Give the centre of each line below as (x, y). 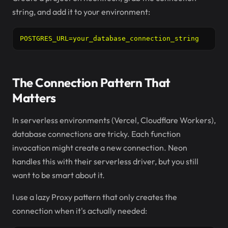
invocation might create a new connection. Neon (100, 148)
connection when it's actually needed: (80, 211)
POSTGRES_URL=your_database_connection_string (109, 38)
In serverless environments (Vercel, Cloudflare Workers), (114, 120)
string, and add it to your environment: (81, 12)
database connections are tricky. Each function (96, 134)
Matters (34, 98)
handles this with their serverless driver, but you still (105, 161)
